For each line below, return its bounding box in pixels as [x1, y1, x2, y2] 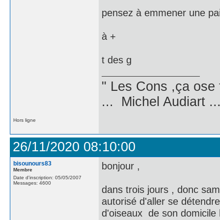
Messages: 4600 [13, 180, 51, 186]
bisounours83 [13, 160, 52, 167]
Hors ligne [13, 117, 36, 123]
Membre [13, 167, 32, 172]
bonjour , [102, 160, 140, 171]
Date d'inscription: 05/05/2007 [13, 175, 82, 180]
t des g [102, 54, 132, 65]
